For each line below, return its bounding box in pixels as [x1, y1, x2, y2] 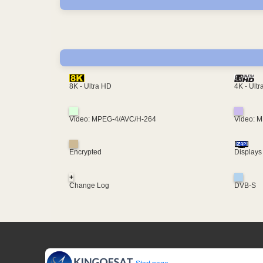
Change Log [69, 181, 109, 190]
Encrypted [69, 148, 102, 157]
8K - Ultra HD [69, 82, 112, 91]
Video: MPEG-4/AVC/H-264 [69, 115, 156, 124]
